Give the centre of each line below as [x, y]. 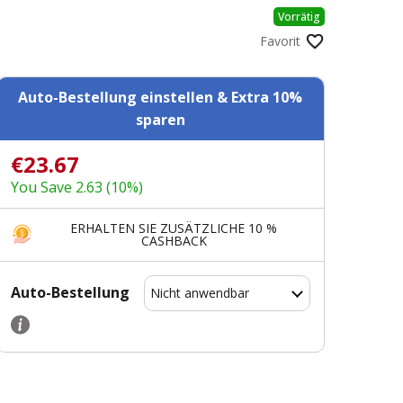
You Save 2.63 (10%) [76, 187]
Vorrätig [299, 16]
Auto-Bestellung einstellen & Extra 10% [161, 97]
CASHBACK [174, 240]
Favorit [280, 40]
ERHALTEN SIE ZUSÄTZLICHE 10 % [174, 228]
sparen [160, 119]
